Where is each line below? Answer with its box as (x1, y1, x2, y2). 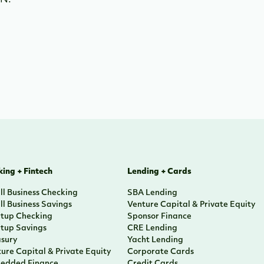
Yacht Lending (127, 236, 183, 244)
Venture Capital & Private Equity (127, 201, 255, 209)
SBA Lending (127, 189, 177, 197)
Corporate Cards (127, 248, 194, 256)
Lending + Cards (127, 168, 192, 176)
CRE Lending (127, 225, 177, 232)
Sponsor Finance (127, 213, 192, 220)
